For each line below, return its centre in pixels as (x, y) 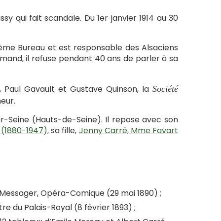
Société (165, 89)
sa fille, (64, 130)
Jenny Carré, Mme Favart (128, 130)
